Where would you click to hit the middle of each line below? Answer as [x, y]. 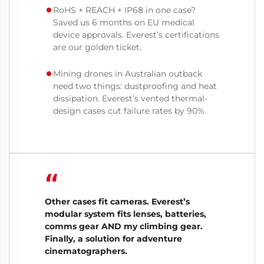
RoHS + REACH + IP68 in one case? [124, 10]
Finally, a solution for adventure [113, 238]
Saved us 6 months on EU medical [124, 22]
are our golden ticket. [97, 47]
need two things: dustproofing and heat [135, 86]
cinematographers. [86, 251]
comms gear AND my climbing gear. [124, 226]
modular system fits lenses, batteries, [126, 214]
